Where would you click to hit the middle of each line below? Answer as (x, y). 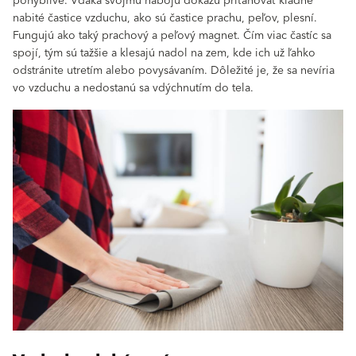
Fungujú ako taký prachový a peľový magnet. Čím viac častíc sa (172, 36)
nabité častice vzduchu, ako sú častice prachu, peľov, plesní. (165, 19)
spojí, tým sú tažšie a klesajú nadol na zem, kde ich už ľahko (164, 54)
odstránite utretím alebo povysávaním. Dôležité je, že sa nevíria (174, 71)
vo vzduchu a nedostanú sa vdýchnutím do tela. (133, 89)
